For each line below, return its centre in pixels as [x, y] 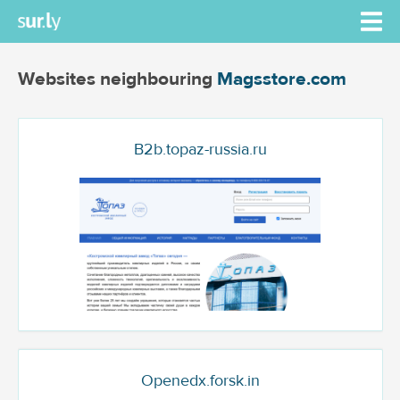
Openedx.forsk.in [200, 381]
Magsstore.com [281, 79]
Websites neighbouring [117, 79]
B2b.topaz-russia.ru [200, 150]
